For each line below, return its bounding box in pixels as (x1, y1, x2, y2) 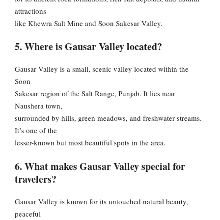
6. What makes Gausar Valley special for (15, 159, 185, 173)
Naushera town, (15, 101, 62, 111)
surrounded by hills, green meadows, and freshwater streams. (15, 113, 202, 123)
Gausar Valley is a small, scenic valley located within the (15, 64, 189, 74)
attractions (15, 5, 46, 16)
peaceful (15, 208, 41, 219)
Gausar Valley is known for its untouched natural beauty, (15, 196, 188, 206)
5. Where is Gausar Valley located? (15, 39, 162, 54)
